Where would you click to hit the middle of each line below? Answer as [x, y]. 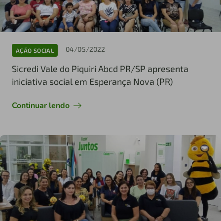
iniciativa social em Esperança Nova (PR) [92, 82]
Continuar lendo [41, 106]
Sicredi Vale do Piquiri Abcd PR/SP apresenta [100, 69]
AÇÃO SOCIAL [35, 50]
